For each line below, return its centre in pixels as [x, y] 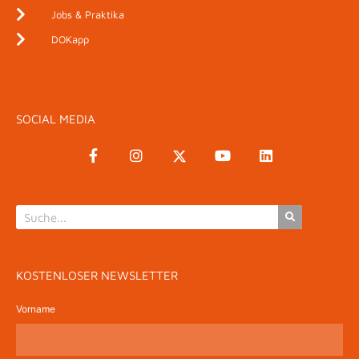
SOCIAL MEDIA [56, 119]
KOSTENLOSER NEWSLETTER [97, 276]
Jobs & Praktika [87, 15]
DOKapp [70, 40]
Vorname [36, 309]
